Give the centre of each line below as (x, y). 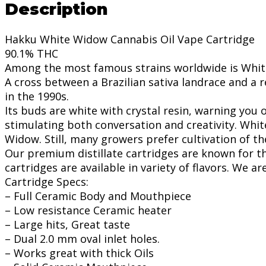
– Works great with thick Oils (79, 253)
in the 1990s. (37, 96)
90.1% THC (31, 54)
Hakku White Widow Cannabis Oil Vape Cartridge (130, 39)
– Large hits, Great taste (67, 225)
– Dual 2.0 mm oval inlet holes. (82, 239)
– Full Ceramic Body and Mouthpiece (98, 196)
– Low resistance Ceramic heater (88, 210)
